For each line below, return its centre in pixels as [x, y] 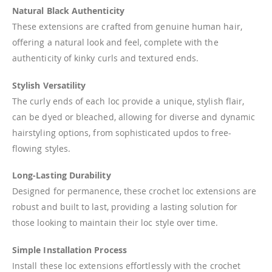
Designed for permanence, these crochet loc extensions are [134, 191]
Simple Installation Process [70, 250]
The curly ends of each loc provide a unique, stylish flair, [128, 101]
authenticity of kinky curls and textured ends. [106, 58]
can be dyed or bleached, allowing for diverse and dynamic [134, 117]
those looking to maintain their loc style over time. [115, 223]
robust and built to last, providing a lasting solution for [125, 207]
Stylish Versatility [49, 85]
